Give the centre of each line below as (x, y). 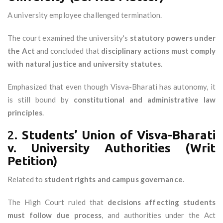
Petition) (32, 161)
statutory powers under (173, 38)
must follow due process (55, 215)
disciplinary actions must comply (159, 51)
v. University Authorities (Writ (111, 148)
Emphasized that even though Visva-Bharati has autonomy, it (111, 87)
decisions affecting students (162, 202)
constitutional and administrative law (144, 100)
